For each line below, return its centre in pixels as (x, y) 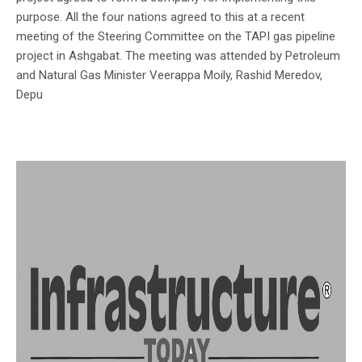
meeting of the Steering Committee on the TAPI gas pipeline (176, 36)
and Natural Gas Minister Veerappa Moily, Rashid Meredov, (169, 75)
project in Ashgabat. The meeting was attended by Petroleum (178, 55)
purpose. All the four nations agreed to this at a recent (160, 17)
